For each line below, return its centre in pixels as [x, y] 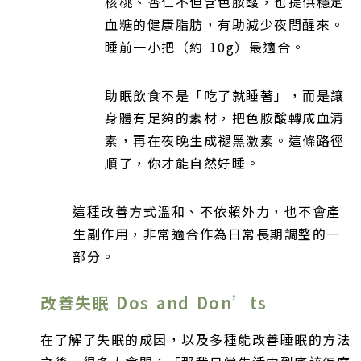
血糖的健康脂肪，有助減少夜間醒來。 [225, 25]
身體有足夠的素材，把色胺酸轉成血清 [225, 118]
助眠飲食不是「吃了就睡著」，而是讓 [225, 95]
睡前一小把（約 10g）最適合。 [205, 47]
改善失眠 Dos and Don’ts [154, 303]
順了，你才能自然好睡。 [183, 163]
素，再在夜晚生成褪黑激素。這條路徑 [225, 141]
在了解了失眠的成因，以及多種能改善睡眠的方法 [195, 339]
